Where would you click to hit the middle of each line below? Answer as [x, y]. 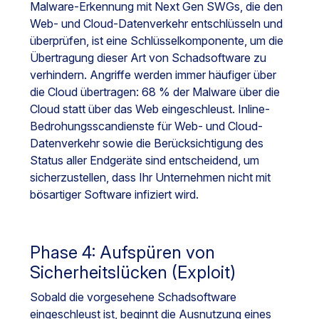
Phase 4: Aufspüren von [122, 253]
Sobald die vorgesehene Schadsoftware [133, 297]
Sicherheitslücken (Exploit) [133, 273]
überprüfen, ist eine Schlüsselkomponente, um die [157, 41]
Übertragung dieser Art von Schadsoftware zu [148, 58]
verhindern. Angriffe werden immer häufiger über [153, 75]
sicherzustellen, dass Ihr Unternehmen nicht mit [150, 178]
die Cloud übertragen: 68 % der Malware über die [155, 92]
